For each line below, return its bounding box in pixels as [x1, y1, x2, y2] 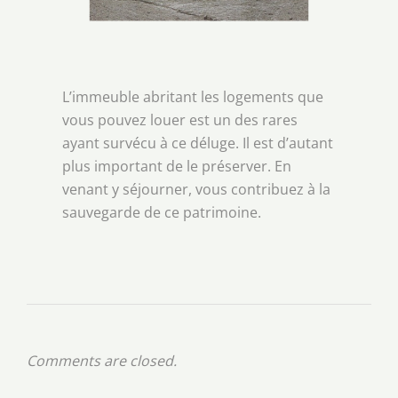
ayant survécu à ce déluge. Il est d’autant [62, 132, 333, 153]
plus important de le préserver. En [62, 155, 291, 176]
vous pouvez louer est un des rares [62, 109, 298, 130]
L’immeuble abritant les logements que [62, 86, 323, 107]
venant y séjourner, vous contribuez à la [62, 179, 330, 199]
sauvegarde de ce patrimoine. [62, 202, 261, 222]
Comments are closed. [27, 350, 177, 370]
